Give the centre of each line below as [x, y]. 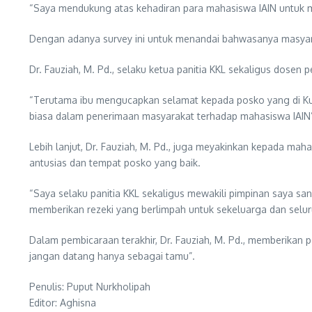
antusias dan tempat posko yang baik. [115, 163]
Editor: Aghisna [63, 303]
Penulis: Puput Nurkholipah [90, 287]
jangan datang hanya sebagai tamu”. [112, 256]
